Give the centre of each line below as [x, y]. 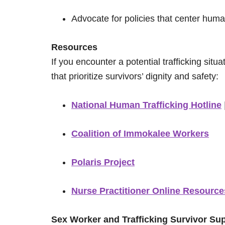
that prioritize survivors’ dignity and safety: [135, 76]
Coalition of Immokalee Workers [140, 134]
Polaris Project [103, 162]
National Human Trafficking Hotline [146, 105]
